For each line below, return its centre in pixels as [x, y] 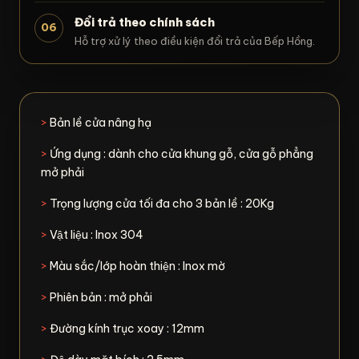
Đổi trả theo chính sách [145, 22]
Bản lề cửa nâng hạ [101, 122]
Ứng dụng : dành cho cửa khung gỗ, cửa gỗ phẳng [180, 153]
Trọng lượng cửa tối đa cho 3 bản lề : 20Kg [162, 203]
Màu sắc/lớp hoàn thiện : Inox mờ [137, 266]
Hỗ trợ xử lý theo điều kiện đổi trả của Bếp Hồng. [195, 40]
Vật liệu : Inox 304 [95, 234]
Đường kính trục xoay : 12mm [126, 328]
